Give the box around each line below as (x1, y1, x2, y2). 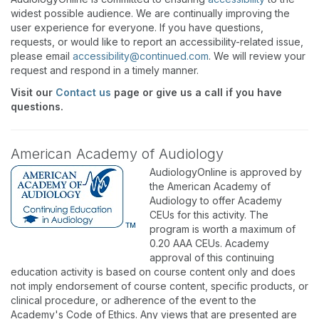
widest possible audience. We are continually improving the (11, 7, 290, 19)
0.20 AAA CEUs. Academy (150, 237, 269, 249)
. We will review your (209, 50, 305, 62)
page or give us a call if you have (111, 86, 282, 98)
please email (11, 50, 73, 62)
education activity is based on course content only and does (11, 266, 296, 278)
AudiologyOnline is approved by (150, 166, 302, 178)
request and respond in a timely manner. (11, 64, 199, 76)
